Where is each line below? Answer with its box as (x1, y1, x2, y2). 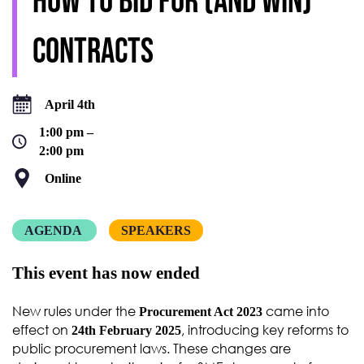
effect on (12, 322, 71, 339)
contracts (32, 31, 154, 74)
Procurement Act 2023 (139, 305, 262, 319)
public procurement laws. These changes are (12, 340, 291, 357)
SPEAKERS (121, 223, 191, 238)
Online (45, 171, 81, 186)
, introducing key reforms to (181, 322, 349, 339)
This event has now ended (12, 263, 200, 284)
